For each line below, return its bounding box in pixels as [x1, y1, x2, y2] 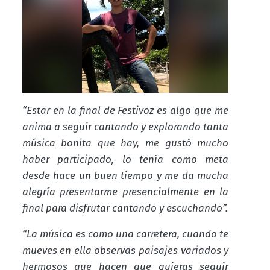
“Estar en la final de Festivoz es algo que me [22, 104, 229, 118]
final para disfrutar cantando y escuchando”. [22, 202, 228, 215]
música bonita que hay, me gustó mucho [22, 137, 229, 150]
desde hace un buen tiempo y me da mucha [22, 169, 229, 183]
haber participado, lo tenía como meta [22, 153, 229, 166]
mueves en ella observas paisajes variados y [22, 244, 229, 257]
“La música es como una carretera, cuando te [22, 228, 229, 241]
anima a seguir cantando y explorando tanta [22, 121, 229, 134]
